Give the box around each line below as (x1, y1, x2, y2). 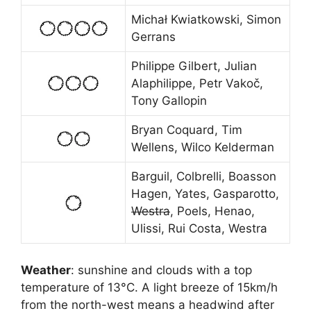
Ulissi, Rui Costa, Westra (131, 221, 267, 236)
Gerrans (131, 30, 176, 44)
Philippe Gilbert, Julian (131, 59, 257, 74)
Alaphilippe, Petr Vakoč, (131, 76, 263, 91)
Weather (21, 262, 71, 277)
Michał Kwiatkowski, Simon (131, 12, 281, 27)
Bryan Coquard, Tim (131, 123, 242, 137)
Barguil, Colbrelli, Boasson (131, 169, 276, 184)
